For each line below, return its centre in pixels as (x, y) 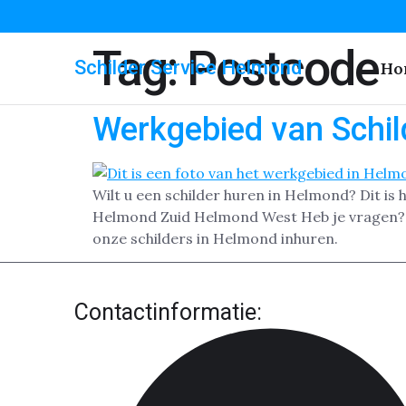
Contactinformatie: (168, 313)
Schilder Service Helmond (188, 67)
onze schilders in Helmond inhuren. (215, 238)
